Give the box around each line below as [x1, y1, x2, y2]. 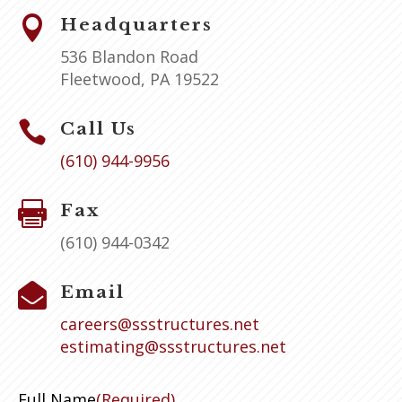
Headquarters [60, 14, 213, 36]
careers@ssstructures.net [60, 313, 259, 336]
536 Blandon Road [60, 46, 198, 68]
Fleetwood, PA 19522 [60, 68, 219, 91]
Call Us [60, 118, 136, 140]
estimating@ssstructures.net [60, 336, 286, 358]
